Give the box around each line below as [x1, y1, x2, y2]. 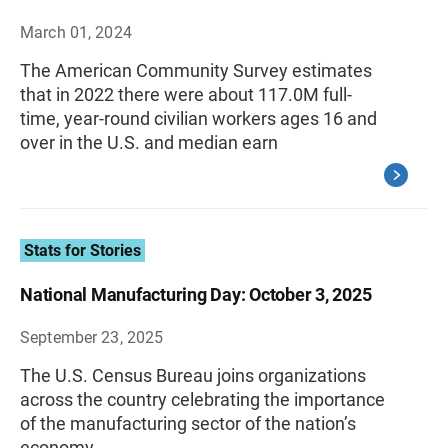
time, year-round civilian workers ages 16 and [20, 107, 377, 129]
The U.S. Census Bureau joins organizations [20, 364, 366, 386]
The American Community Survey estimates [20, 59, 372, 81]
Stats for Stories [24, 240, 141, 260]
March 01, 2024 [20, 22, 132, 42]
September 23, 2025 [20, 327, 164, 347]
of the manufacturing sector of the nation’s [20, 412, 356, 434]
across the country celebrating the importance [20, 388, 385, 410]
